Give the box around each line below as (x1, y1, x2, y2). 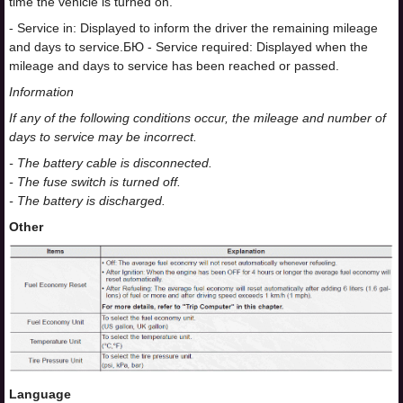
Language (9, 386, 71, 401)
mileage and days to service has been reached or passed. (9, 58, 339, 73)
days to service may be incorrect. (9, 130, 197, 144)
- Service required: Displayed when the (144, 40, 368, 54)
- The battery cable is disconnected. (9, 156, 212, 170)
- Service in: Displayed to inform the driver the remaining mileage (9, 21, 378, 35)
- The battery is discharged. (9, 193, 166, 208)
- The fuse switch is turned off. (9, 175, 181, 189)
